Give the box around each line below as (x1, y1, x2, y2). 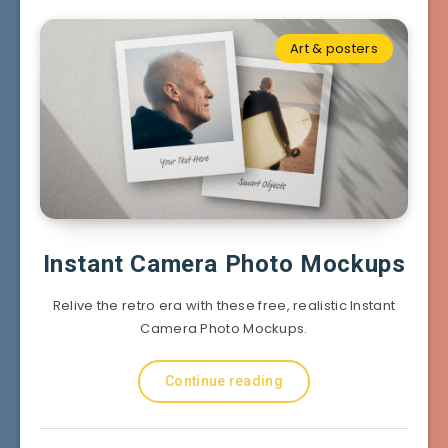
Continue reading (165, 372, 283, 389)
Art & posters (290, 38, 378, 58)
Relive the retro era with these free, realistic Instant (52, 295, 396, 315)
